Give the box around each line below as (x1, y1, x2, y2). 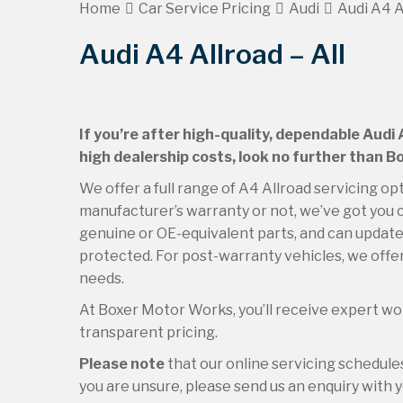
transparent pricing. (79, 324, 218, 341)
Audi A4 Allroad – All (79, 38, 345, 70)
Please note (79, 355, 165, 372)
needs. (79, 270, 124, 287)
